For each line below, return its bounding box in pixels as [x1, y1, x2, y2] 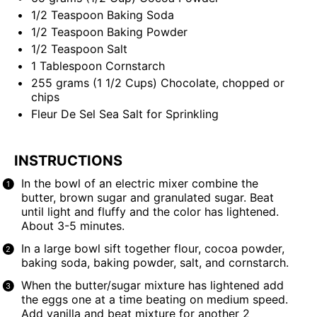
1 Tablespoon [31, 59, 102, 74]
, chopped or [216, 76, 284, 91]
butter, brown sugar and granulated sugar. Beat [21, 190, 274, 205]
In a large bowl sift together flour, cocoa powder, [21, 241, 284, 256]
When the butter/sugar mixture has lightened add [21, 278, 284, 293]
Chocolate [161, 76, 216, 91]
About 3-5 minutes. [21, 219, 125, 234]
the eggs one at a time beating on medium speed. [21, 292, 288, 307]
